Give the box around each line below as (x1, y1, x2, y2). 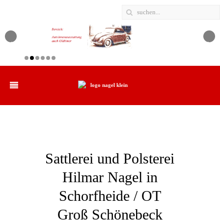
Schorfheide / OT (58, 187, 161, 204)
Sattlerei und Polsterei (45, 150, 175, 166)
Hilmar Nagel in (62, 168, 158, 185)
